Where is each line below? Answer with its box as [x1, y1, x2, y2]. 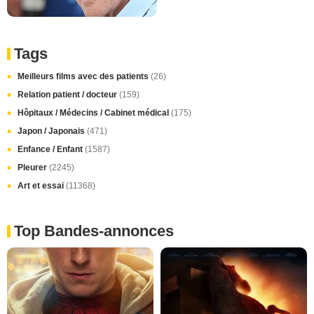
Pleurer [18, 162, 49, 172]
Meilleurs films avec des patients [18, 71, 151, 81]
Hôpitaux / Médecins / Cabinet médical [18, 107, 171, 118]
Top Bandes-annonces [14, 221, 174, 240]
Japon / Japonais [18, 125, 87, 136]
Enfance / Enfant [18, 144, 85, 154]
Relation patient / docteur [18, 89, 119, 100]
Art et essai [18, 180, 66, 191]
